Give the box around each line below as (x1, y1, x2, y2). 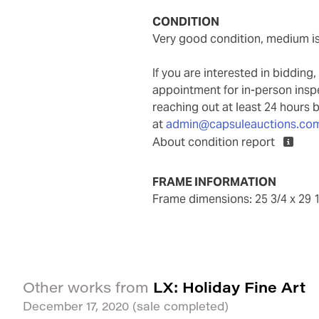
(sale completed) (132, 298, 229, 314)
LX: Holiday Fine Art (153, 277, 305, 297)
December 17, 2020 (23, 298, 132, 314)
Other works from (23, 278, 153, 297)
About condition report (152, 135, 278, 150)
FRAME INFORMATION (152, 174, 277, 190)
